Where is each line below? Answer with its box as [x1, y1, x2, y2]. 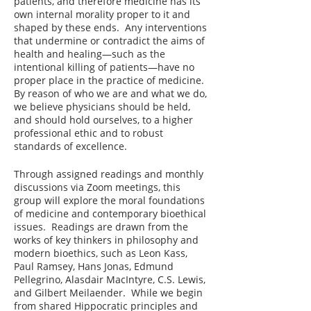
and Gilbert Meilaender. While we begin [14, 286, 203, 299]
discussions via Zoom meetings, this [14, 180, 180, 194]
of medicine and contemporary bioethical [14, 207, 206, 220]
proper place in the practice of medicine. [14, 74, 207, 87]
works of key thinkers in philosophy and [14, 233, 199, 246]
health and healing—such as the [14, 47, 165, 60]
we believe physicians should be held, [14, 100, 190, 113]
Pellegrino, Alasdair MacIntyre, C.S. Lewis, [14, 273, 205, 286]
